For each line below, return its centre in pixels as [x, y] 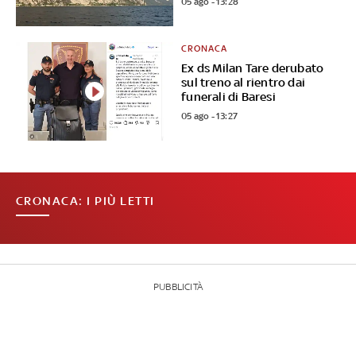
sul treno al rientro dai [244, 83]
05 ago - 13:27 [210, 116]
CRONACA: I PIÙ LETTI [85, 201]
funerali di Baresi [228, 97]
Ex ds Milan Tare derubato [253, 68]
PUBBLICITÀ [178, 287]
